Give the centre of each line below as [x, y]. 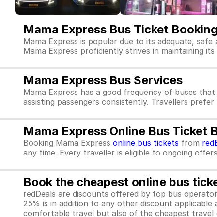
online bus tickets [146, 143]
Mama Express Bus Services [103, 80]
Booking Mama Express [68, 143]
